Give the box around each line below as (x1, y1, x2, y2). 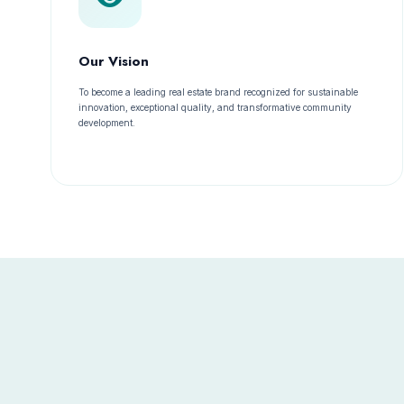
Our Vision (78, 51, 149, 71)
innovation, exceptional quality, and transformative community (78, 102, 352, 113)
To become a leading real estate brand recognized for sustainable (78, 87, 358, 97)
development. (78, 117, 135, 128)
